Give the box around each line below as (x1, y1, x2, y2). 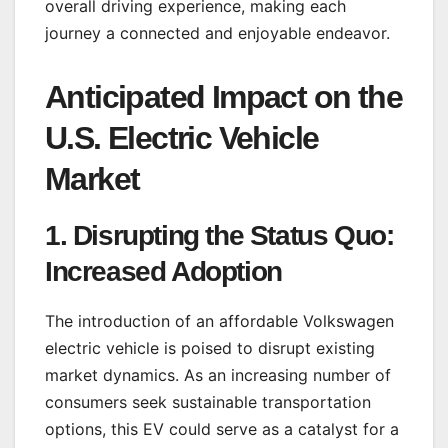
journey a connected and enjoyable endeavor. (45, 23, 390, 44)
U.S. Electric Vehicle (45, 120, 319, 157)
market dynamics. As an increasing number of (45, 365, 391, 386)
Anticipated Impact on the (45, 79, 402, 116)
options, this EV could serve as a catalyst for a (45, 419, 399, 440)
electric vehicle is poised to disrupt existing (45, 338, 375, 359)
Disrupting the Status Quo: (72, 220, 394, 252)
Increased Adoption (45, 256, 282, 288)
